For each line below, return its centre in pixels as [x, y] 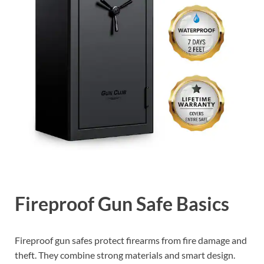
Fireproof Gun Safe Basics [122, 204]
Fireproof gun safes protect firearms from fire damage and [131, 240]
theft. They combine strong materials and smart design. [125, 255]
